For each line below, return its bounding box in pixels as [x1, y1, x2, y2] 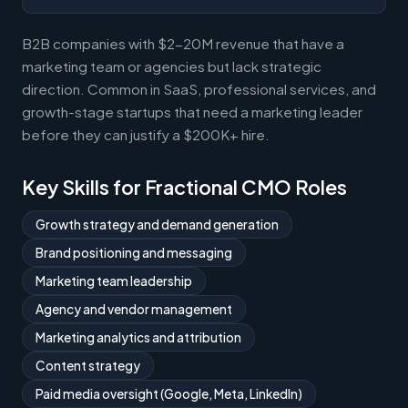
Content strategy [36, 357, 140, 373]
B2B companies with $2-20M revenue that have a [22, 34, 344, 52]
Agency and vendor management [36, 301, 232, 317]
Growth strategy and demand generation [36, 216, 279, 232]
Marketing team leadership [36, 272, 192, 289]
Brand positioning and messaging [36, 244, 232, 260]
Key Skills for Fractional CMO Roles [22, 174, 347, 199]
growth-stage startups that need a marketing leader [22, 102, 362, 120]
